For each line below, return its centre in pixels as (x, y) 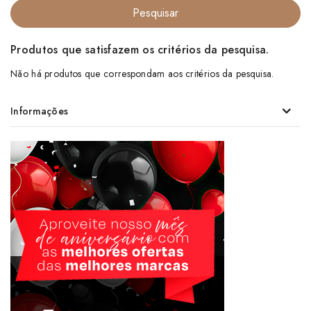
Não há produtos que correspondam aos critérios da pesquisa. (142, 73)
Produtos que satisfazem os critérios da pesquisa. (140, 49)
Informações (40, 111)
